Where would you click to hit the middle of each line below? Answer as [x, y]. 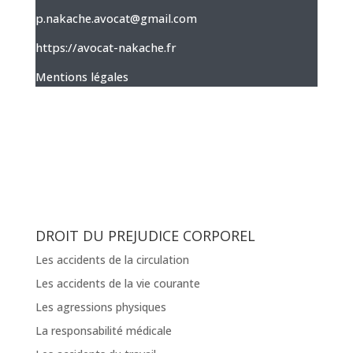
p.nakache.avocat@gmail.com [116, 18]
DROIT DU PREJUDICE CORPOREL [145, 236]
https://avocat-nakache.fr [106, 47]
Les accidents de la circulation [112, 260]
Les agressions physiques [100, 307]
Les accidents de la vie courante [117, 284]
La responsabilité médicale [103, 331]
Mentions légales [82, 77]
